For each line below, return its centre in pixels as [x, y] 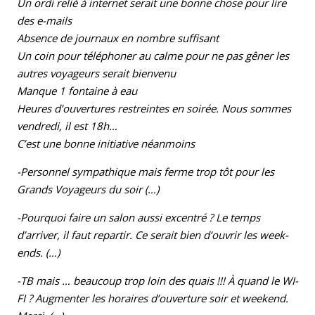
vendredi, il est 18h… [67, 126]
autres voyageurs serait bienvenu [96, 73]
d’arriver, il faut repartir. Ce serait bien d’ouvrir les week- [153, 235]
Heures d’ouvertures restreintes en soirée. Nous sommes [154, 109]
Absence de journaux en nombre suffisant [118, 38]
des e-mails [44, 21]
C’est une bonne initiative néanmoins [106, 144]
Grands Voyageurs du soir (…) [88, 189]
